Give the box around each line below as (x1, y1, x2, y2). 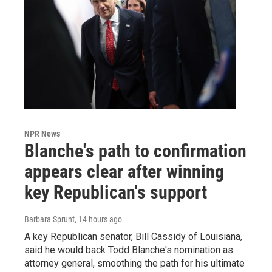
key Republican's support (24, 182, 207, 203)
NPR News (24, 129, 60, 139)
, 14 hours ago (75, 214, 122, 225)
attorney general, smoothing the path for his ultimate (24, 257, 245, 270)
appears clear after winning (24, 161, 224, 183)
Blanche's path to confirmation (24, 140, 246, 162)
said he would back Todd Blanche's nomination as (24, 244, 233, 256)
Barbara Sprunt (24, 214, 75, 225)
